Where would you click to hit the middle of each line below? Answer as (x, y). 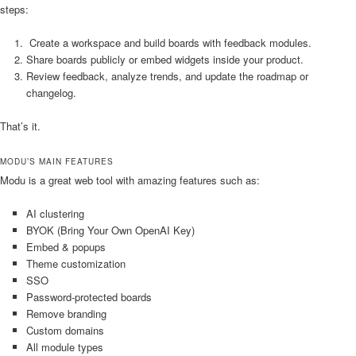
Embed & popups (66, 247)
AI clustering (55, 214)
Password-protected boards (89, 297)
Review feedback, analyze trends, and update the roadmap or (167, 75)
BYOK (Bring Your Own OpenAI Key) (110, 230)
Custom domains (65, 331)
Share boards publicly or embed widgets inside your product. (164, 59)
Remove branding (66, 314)
